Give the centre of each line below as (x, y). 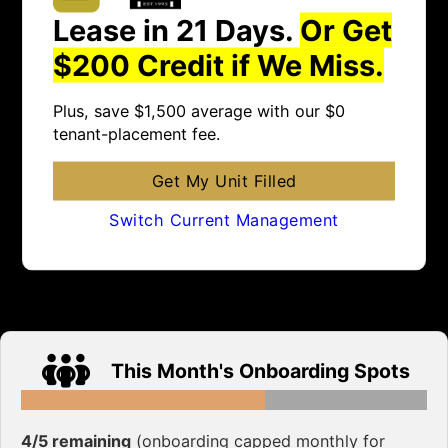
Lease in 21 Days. (177, 30)
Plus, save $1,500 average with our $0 (199, 110)
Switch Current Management (224, 219)
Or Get (346, 30)
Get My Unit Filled (224, 180)
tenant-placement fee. (137, 133)
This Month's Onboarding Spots (260, 370)
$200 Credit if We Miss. (219, 65)
